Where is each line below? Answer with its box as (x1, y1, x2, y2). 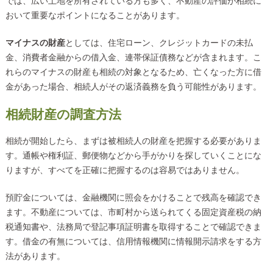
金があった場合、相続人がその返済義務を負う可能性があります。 (5, 82, 261, 91)
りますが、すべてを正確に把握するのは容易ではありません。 (5, 166, 244, 175)
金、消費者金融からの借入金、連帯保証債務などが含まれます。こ (5, 52, 261, 62)
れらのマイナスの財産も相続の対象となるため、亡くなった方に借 (5, 67, 261, 77)
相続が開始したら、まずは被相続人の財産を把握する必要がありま (5, 136, 261, 146)
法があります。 (5, 251, 65, 261)
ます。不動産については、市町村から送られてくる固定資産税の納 (5, 207, 261, 217)
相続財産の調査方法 (5, 107, 121, 121)
